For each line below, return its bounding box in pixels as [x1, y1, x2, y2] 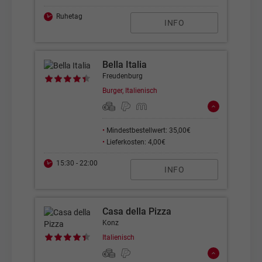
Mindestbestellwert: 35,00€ [105, 126, 191, 135]
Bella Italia [102, 59, 147, 70]
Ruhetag [56, 12, 83, 20]
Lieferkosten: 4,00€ [105, 138, 166, 146]
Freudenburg [102, 72, 143, 80]
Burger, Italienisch [102, 87, 157, 95]
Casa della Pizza [102, 206, 171, 217]
